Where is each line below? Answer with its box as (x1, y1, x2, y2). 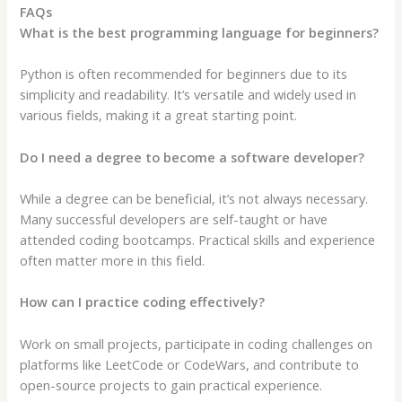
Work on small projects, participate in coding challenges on (20, 334, 373, 353)
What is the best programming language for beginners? (20, 22, 380, 41)
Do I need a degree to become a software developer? (20, 147, 365, 166)
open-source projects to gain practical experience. (20, 375, 323, 394)
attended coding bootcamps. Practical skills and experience (20, 230, 376, 249)
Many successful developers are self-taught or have (20, 209, 328, 228)
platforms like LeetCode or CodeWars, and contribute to (20, 354, 360, 373)
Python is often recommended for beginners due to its (20, 65, 348, 83)
